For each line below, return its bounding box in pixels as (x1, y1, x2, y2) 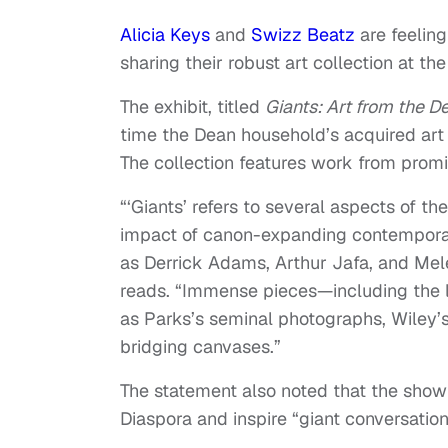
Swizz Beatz (251, 23, 355, 47)
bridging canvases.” (120, 335, 281, 359)
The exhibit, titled (120, 95, 265, 119)
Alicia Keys (120, 23, 210, 47)
